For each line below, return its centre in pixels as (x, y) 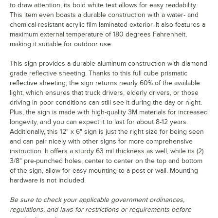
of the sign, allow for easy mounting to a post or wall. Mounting (104, 171)
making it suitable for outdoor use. (61, 44)
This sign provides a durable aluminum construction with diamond (109, 64)
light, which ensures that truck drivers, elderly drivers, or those (104, 93)
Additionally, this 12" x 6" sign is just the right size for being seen (107, 132)
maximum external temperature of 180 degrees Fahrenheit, (98, 35)
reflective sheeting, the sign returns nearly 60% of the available (105, 83)
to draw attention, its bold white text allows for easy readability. (103, 5)
